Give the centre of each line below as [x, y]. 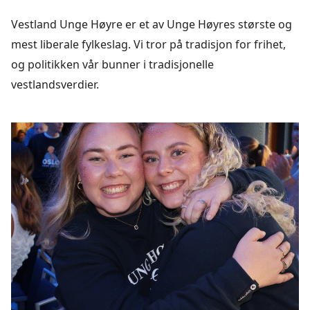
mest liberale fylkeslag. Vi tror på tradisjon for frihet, [148, 45]
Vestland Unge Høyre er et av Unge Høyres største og [152, 25]
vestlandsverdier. [55, 85]
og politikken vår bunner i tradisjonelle [112, 65]
